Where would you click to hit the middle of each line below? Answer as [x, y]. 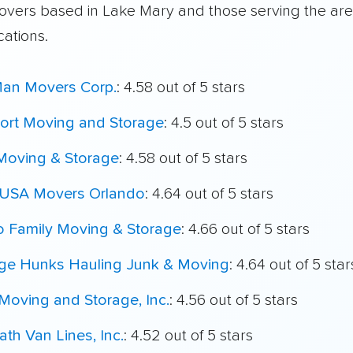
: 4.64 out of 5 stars [209, 193]
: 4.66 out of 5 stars [245, 229]
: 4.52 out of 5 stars [188, 335]
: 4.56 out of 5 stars [234, 300]
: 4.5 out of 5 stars [224, 123]
